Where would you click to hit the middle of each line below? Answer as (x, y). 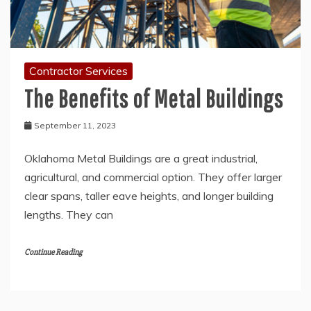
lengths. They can (69, 214)
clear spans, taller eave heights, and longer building (149, 195)
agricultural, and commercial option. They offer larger (153, 177)
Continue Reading (53, 252)
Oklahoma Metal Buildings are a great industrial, (141, 158)
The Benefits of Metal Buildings (154, 98)
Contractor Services (78, 70)
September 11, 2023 (75, 125)
